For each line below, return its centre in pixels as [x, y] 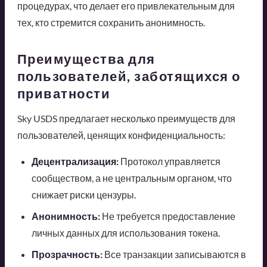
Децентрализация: [75, 161]
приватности [63, 93]
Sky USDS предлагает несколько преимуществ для [126, 118]
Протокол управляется [169, 161]
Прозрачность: [67, 254]
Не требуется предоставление [167, 216]
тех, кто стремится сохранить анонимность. [111, 22]
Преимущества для [86, 58]
